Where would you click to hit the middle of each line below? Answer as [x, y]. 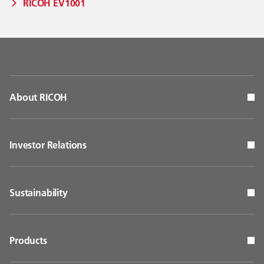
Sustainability [39, 192]
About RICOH [39, 97]
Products [28, 240]
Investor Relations [48, 145]
